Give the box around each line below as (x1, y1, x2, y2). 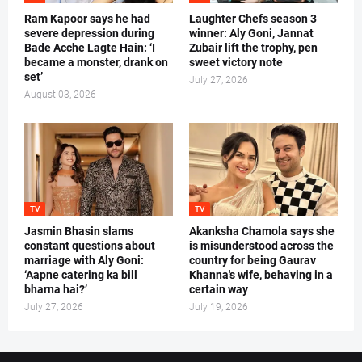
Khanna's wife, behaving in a (189, 268, 333, 282)
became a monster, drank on (24, 56, 168, 69)
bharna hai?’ (24, 283, 87, 297)
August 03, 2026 (24, 89, 96, 101)
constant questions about (24, 239, 155, 253)
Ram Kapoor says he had (24, 12, 150, 26)
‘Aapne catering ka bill (24, 268, 137, 282)
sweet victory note (189, 56, 283, 69)
